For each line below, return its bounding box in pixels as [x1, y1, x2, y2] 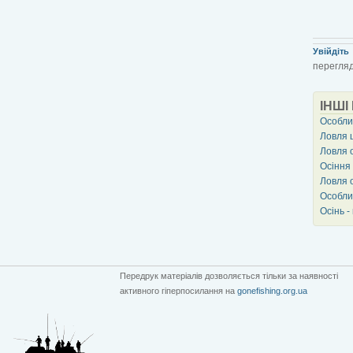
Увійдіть [313, 46, 349, 56]
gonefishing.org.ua [237, 285, 307, 295]
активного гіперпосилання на [120, 285, 237, 295]
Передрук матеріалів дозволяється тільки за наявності [120, 270, 338, 281]
